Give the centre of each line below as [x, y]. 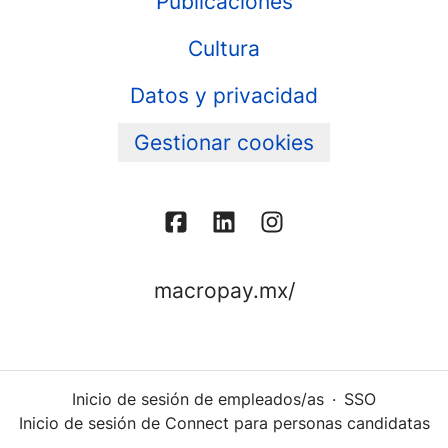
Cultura [224, 48]
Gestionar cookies [224, 142]
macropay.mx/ [224, 291]
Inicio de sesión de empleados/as [198, 399]
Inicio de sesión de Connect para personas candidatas [224, 423]
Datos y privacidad [224, 95]
